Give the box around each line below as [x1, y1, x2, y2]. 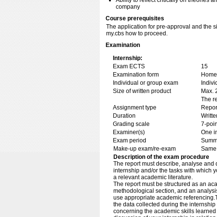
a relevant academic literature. [113, 174, 193, 181]
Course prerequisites [106, 15, 164, 22]
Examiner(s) [113, 129, 145, 136]
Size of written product [113, 88, 171, 94]
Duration [113, 112, 136, 119]
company [116, 3, 140, 10]
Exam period [113, 137, 146, 144]
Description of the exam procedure [113, 154, 209, 160]
